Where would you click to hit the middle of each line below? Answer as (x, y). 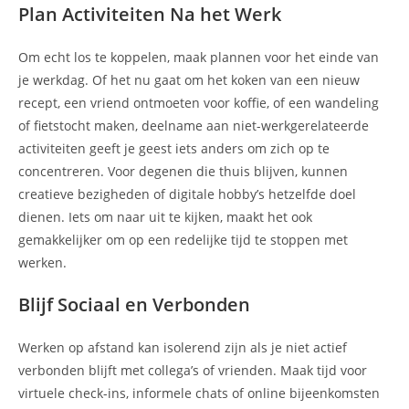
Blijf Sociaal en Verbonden (134, 305)
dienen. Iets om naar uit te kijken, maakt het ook (165, 217)
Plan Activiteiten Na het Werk (150, 15)
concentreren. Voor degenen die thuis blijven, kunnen (183, 172)
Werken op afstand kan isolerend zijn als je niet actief (183, 348)
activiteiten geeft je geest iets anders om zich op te (174, 149)
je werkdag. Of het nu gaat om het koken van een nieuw (189, 80)
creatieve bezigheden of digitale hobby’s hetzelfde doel (187, 194)
